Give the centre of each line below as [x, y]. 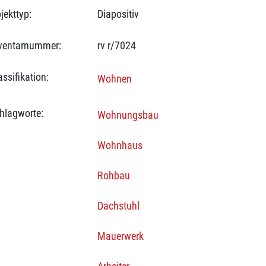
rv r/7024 [116, 45]
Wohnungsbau [128, 115]
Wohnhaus [120, 145]
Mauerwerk [120, 236]
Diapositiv [118, 14]
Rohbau [113, 175]
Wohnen [114, 79]
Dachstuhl [118, 206]
